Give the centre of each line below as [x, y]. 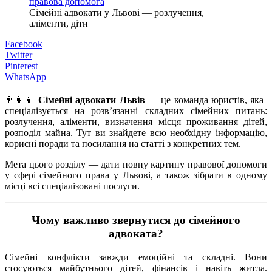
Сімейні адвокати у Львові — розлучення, [117, 12]
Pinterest [21, 66]
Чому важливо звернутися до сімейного [136, 220]
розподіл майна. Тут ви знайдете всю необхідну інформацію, [136, 132]
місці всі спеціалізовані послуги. [72, 186]
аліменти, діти [59, 23]
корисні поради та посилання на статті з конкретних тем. [123, 143]
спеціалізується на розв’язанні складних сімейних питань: [136, 110]
